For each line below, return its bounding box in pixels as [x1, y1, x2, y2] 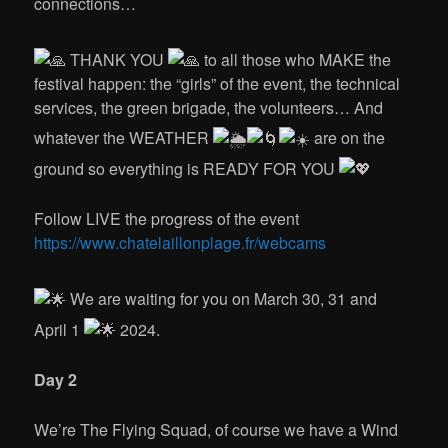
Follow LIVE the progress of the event [34, 207, 300, 231]
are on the [310, 126, 386, 150]
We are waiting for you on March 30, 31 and [66, 287, 378, 311]
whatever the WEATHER [34, 126, 214, 150]
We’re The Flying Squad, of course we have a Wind [34, 418, 399, 442]
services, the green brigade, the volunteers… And [34, 96, 384, 120]
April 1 [34, 318, 85, 342]
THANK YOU [66, 48, 169, 72]
